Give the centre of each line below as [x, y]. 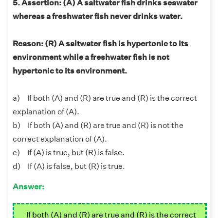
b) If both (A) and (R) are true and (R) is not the [98, 126]
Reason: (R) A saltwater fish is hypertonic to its [100, 44]
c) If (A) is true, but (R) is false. [69, 153]
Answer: [29, 187]
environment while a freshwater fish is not [91, 57]
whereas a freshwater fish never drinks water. [98, 17]
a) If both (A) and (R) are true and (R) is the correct [105, 98]
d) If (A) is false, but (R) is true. [69, 166]
